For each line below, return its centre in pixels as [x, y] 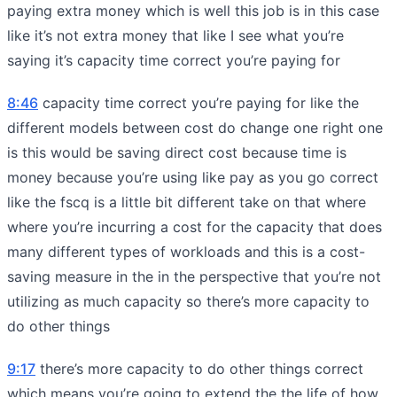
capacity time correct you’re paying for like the [198, 102]
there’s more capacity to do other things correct [199, 368]
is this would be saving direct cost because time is [177, 152]
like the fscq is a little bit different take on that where [187, 202]
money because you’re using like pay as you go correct [193, 177]
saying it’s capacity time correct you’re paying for [174, 60]
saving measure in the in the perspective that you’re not [194, 276]
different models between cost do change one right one [195, 127]
